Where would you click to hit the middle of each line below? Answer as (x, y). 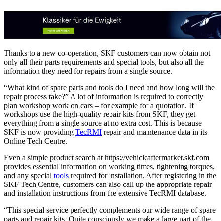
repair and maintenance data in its (154, 132)
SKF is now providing (40, 132)
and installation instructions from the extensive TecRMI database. (105, 193)
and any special (29, 176)
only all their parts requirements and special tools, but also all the (104, 62)
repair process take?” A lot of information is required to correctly (104, 97)
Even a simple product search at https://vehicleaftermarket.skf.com (107, 158)
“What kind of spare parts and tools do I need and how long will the (109, 88)
